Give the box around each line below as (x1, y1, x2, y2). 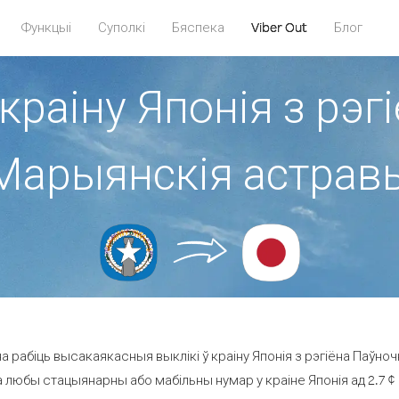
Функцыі (21, 19, 71, 36)
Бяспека (172, 19, 224, 36)
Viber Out (251, 19, 307, 36)
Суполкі (98, 19, 145, 36)
